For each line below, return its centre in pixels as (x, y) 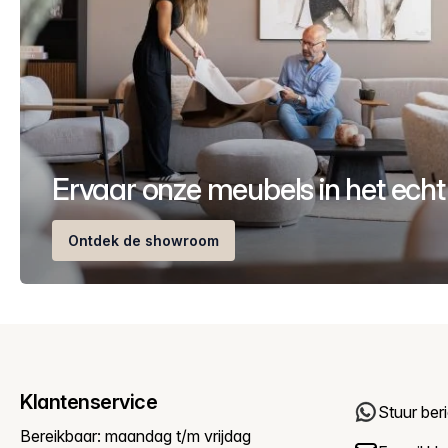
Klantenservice (88, 402)
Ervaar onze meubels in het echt (248, 189)
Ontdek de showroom (143, 241)
